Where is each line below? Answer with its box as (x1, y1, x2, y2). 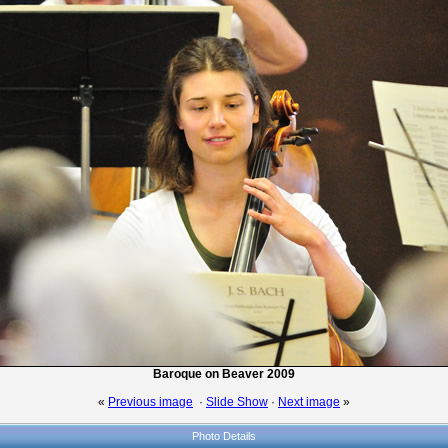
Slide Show (206, 395, 268, 409)
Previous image (108, 395, 193, 409)
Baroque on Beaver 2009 (153, 367, 295, 381)
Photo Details (192, 430, 256, 442)
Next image (278, 395, 340, 409)
